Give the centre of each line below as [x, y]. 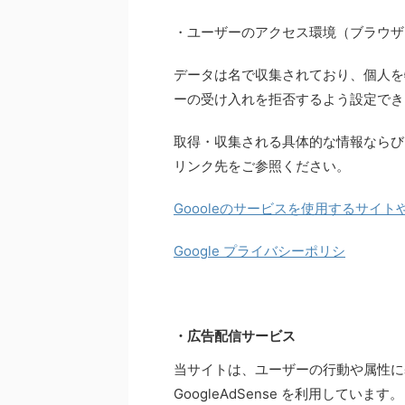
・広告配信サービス [235, 336]
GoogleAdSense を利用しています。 [288, 394]
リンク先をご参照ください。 [262, 166]
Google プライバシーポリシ [259, 251]
